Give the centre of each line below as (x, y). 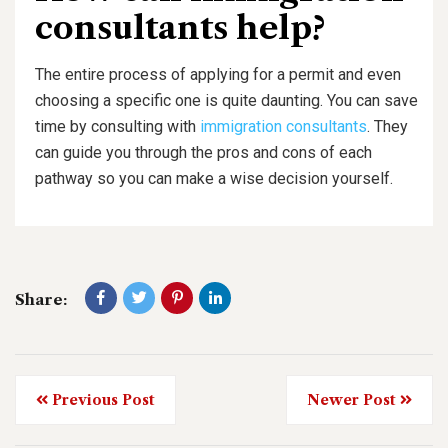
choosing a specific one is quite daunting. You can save (226, 101)
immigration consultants (283, 127)
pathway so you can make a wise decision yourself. (214, 179)
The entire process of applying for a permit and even (218, 75)
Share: (41, 300)
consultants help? (180, 28)
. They (387, 127)
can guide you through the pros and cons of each (203, 153)
